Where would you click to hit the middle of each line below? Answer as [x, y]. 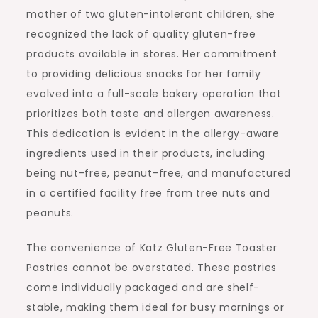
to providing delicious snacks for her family [144, 74]
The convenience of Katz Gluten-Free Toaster [152, 248]
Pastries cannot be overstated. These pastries [152, 268]
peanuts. [50, 213]
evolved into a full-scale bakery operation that [154, 94]
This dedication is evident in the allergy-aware [153, 134]
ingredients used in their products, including [146, 154]
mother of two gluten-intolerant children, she [151, 15]
